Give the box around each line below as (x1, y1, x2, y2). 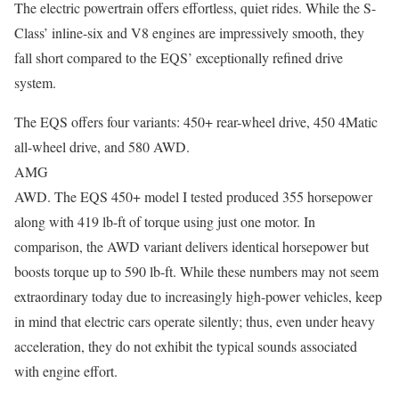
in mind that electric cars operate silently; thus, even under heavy (14, 312, 375, 331)
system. (14, 73, 56, 93)
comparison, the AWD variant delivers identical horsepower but (14, 237, 369, 256)
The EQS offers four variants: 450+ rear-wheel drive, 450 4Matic (14, 112, 378, 132)
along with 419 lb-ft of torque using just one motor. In (14, 212, 315, 232)
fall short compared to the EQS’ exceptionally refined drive (14, 48, 343, 68)
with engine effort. (14, 362, 118, 381)
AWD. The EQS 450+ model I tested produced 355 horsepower (14, 187, 372, 207)
